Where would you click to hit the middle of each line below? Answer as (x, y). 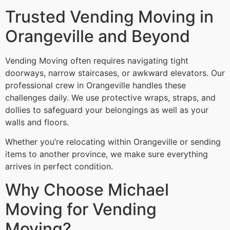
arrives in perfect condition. (59, 167)
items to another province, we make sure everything (107, 154)
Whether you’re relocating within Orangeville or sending (113, 142)
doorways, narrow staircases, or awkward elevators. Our (115, 73)
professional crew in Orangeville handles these (95, 85)
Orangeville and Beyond (98, 36)
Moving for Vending (81, 209)
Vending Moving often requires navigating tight (97, 60)
